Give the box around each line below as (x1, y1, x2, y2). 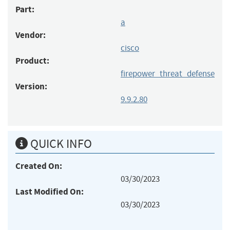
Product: (15, 54, 49, 67)
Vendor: (15, 29, 46, 41)
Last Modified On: (15, 185, 84, 198)
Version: (15, 80, 47, 92)
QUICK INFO (28, 136, 92, 151)
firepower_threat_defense (121, 68, 215, 79)
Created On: (15, 160, 62, 172)
